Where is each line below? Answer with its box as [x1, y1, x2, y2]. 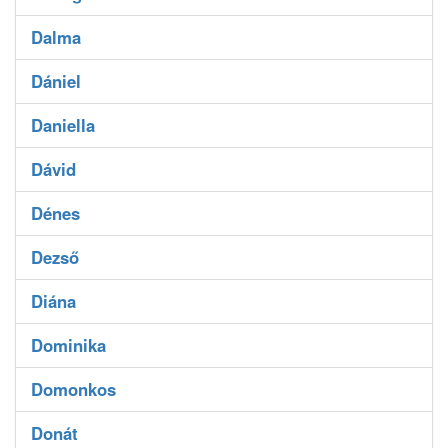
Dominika [31, 333, 106, 358]
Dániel [31, 69, 81, 94]
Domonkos [31, 377, 116, 402]
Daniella [31, 113, 95, 138]
